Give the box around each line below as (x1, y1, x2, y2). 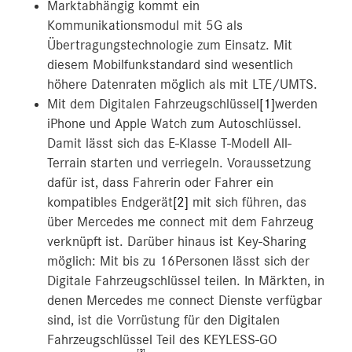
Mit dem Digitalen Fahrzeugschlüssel (47, 97, 259, 112)
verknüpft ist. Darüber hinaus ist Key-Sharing (47, 235, 306, 249)
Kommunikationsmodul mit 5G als (47, 19, 243, 33)
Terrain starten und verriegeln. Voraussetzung (47, 156, 311, 170)
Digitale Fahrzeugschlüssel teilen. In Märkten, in (47, 274, 324, 288)
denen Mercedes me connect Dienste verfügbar (47, 294, 322, 308)
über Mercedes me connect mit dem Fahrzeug (47, 215, 313, 229)
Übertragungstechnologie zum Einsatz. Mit (47, 38, 292, 53)
